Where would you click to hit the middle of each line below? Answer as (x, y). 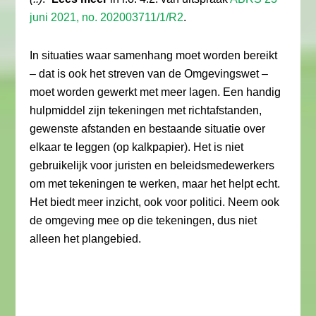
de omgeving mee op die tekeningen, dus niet (144, 220)
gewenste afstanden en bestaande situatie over (148, 129)
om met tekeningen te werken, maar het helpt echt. (155, 184)
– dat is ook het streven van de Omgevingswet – (149, 74)
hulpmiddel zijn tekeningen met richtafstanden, (146, 110)
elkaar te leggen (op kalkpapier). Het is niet (137, 147)
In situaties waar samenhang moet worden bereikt (154, 55)
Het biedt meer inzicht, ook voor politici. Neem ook (155, 202)
